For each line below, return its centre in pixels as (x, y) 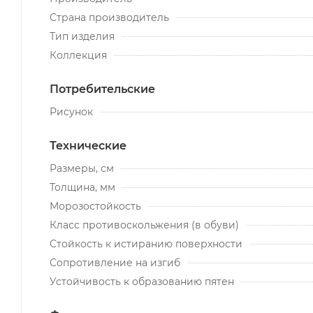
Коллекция (78, 55)
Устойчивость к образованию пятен (142, 281)
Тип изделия (82, 36)
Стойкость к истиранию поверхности (146, 243)
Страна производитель (109, 17)
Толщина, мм (82, 187)
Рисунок (71, 111)
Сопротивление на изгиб (115, 262)
